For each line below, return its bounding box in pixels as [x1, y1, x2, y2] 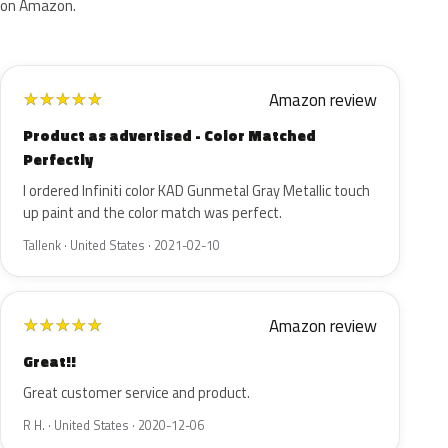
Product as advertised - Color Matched [23, 124, 316, 147]
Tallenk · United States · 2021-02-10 [23, 236, 220, 255]
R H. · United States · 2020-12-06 [23, 416, 204, 435]
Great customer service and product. [23, 382, 250, 404]
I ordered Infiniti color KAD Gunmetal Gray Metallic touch [23, 180, 370, 202]
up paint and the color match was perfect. [23, 202, 282, 224]
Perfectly [23, 148, 93, 171]
